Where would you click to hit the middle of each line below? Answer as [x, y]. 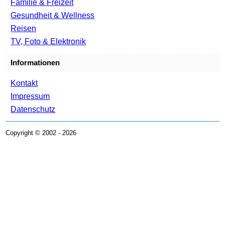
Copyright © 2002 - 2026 [41, 133]
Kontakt [24, 83]
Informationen [35, 62]
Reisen [24, 28]
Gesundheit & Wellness [53, 15]
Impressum [30, 96]
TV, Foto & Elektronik [48, 41]
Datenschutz [33, 109]
